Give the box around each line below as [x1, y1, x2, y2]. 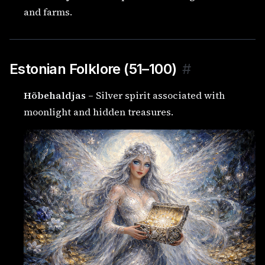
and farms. [24, 5, 72, 18]
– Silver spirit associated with [86, 88, 225, 102]
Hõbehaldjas [24, 88, 86, 102]
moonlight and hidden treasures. [24, 105, 173, 118]
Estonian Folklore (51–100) [9, 60, 177, 77]
